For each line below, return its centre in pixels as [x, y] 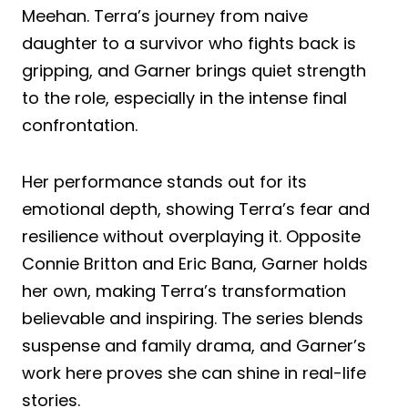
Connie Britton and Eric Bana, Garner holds [195, 263]
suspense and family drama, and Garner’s [194, 345]
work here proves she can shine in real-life [194, 372]
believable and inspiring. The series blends [193, 318]
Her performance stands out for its [164, 181]
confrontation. [80, 125]
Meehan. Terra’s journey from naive [165, 15]
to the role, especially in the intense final [184, 97]
